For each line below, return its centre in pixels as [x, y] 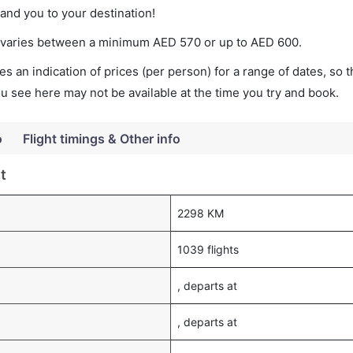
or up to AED [239, 42]
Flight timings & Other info [102, 139]
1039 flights [208, 249]
